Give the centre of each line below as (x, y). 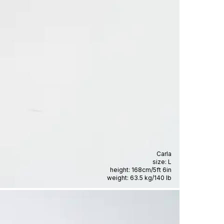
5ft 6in (162, 169)
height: (121, 169)
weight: (118, 177)
